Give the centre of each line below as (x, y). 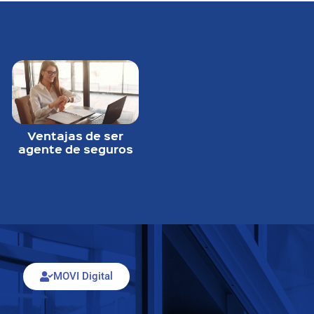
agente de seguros (75, 149)
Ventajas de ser (75, 135)
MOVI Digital (83, 277)
